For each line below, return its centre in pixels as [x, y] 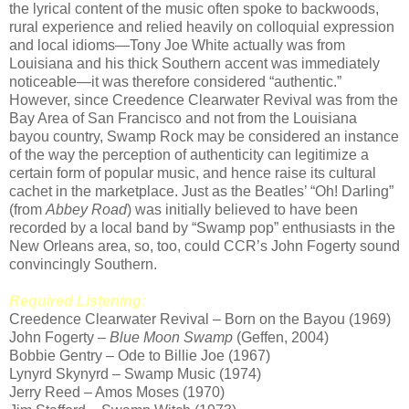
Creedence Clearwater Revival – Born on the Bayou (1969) [200, 320]
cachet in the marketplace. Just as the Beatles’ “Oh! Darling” [201, 192]
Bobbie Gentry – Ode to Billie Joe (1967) [140, 356]
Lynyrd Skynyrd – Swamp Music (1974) [135, 374]
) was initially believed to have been [242, 210]
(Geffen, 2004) [281, 338]
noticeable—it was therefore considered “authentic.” [175, 82]
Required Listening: [78, 301]
